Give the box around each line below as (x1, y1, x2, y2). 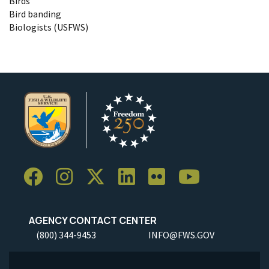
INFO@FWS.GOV (148, 228, 214, 241)
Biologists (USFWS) (9, 20, 88, 33)
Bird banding (9, 7, 61, 20)
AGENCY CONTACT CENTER (23, 213, 157, 227)
